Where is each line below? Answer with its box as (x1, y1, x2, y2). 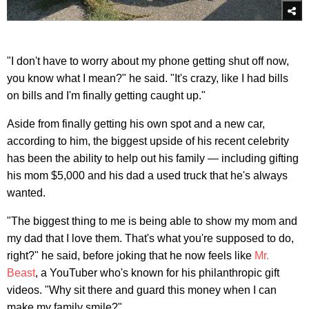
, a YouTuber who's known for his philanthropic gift (35, 266, 279, 279)
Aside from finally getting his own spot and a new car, (7, 117, 265, 130)
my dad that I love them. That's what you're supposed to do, (7, 232, 294, 244)
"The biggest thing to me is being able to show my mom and (7, 215, 297, 227)
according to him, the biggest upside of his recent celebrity (7, 134, 289, 147)
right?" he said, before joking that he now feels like (7, 249, 255, 261)
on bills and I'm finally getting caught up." (7, 89, 206, 101)
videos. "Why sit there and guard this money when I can (7, 283, 277, 296)
